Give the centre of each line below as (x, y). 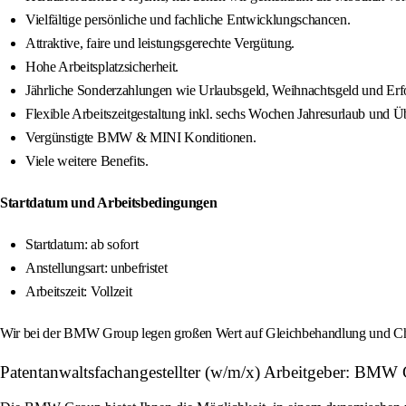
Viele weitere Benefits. (87, 161)
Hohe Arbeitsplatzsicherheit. (102, 67)
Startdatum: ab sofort (82, 245)
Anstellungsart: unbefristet (97, 268)
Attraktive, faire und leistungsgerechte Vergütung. (160, 43)
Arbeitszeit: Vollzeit (79, 292)
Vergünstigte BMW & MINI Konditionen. (141, 138)
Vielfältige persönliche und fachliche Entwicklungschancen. (188, 20)
